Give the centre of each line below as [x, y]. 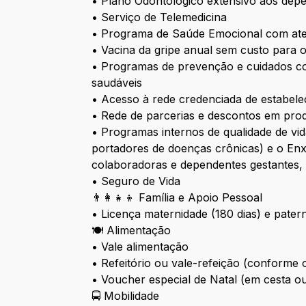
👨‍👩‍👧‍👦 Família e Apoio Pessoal [177, 198]
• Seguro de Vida [136, 181]
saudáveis [117, 83]
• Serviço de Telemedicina [159, 17]
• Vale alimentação [140, 247]
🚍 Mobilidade [126, 296]
